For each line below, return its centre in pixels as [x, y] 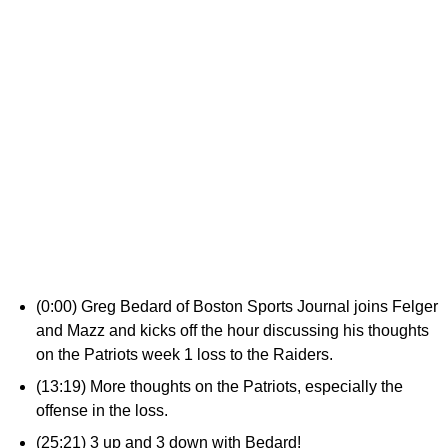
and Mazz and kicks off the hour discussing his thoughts [232, 330]
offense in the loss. [104, 410]
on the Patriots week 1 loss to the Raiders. [186, 354]
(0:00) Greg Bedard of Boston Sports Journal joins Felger [237, 306]
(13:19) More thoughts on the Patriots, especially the [219, 386]
